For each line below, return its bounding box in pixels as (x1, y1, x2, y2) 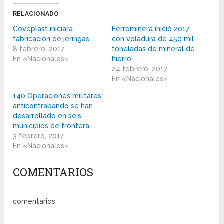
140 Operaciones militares (13, 92, 102, 100)
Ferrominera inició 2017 (111, 25, 189, 33)
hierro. (111, 55, 133, 63)
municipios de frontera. (13, 122, 91, 130)
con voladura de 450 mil (111, 35, 194, 43)
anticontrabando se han (13, 102, 93, 110)
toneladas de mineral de (111, 45, 195, 53)
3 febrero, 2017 (13, 132, 64, 140)
